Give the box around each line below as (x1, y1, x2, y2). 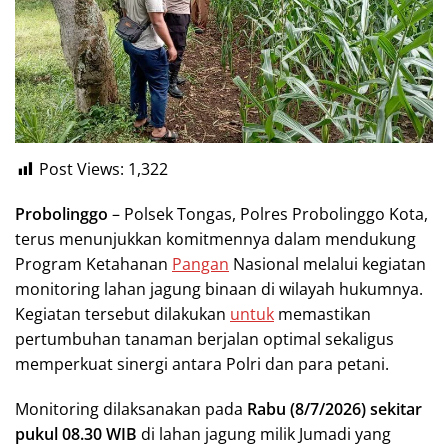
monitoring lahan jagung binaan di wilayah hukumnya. (15, 278, 423, 301)
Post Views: (39, 158, 124, 181)
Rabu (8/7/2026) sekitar (247, 398, 422, 421)
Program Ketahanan (15, 253, 172, 276)
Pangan (172, 253, 229, 276)
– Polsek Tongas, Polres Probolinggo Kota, (108, 203, 428, 226)
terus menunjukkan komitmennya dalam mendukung (15, 228, 416, 251)
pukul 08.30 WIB (15, 423, 137, 446)
